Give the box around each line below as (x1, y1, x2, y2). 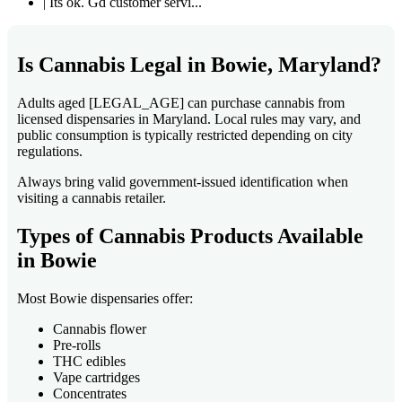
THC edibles (53, 354, 126, 370)
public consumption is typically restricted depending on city (17, 127, 353, 144)
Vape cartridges (53, 370, 140, 386)
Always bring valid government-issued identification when (17, 174, 348, 190)
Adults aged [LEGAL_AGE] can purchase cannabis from (17, 95, 345, 111)
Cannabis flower (53, 321, 146, 337)
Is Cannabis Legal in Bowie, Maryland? (17, 53, 381, 77)
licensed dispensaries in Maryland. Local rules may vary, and (17, 111, 361, 127)
